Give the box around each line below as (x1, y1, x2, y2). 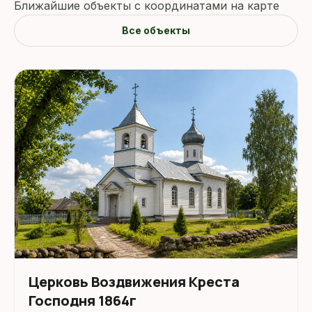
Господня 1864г (29, 290, 136, 310)
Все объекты (122, 24, 190, 37)
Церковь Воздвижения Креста (29, 272, 240, 291)
